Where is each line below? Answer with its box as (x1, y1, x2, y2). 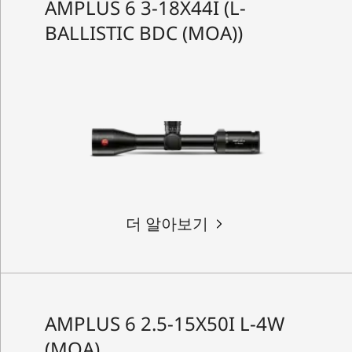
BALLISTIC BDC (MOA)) (44, 19, 243, 46)
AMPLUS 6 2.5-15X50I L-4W (44, 310, 284, 337)
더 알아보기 (125, 213, 208, 235)
